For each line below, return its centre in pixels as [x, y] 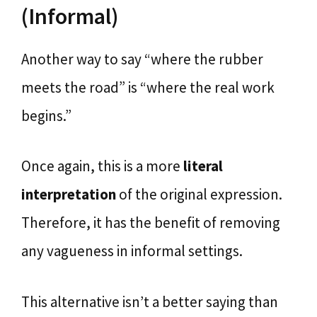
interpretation [69, 194]
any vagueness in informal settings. [132, 251]
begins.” [46, 115]
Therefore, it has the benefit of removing [151, 223]
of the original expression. [199, 194]
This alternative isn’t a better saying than [150, 301]
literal [203, 166]
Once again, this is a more [102, 166]
